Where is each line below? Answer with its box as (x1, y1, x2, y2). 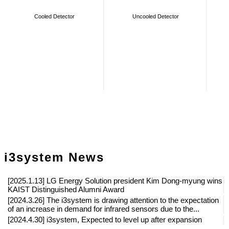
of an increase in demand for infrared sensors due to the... (8, 204, 199, 213)
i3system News (4, 150, 104, 164)
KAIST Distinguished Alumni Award (8, 185, 124, 194)
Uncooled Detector (132, 13, 179, 19)
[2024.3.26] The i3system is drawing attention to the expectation (8, 195, 219, 204)
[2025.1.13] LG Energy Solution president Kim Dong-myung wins (8, 176, 222, 185)
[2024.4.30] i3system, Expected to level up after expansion (8, 215, 202, 224)
